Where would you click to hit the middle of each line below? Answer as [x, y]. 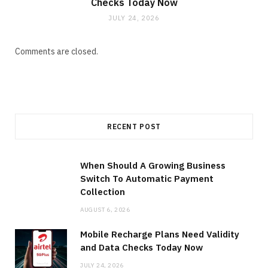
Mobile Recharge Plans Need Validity [160, 234]
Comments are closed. [57, 51]
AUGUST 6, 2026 [105, 209]
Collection [103, 191]
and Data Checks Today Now [141, 247]
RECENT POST [134, 126]
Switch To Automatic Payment [147, 178]
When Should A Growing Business [153, 165]
